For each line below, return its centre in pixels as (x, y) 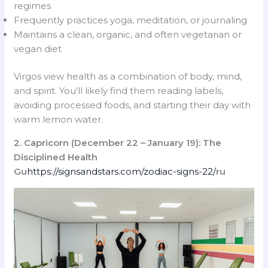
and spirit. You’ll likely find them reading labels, (119, 91)
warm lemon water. (59, 120)
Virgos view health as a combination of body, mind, (128, 77)
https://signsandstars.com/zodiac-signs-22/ (122, 172)
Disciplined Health (56, 157)
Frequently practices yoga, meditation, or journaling (131, 20)
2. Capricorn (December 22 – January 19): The (118, 143)
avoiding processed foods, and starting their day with (133, 105)
